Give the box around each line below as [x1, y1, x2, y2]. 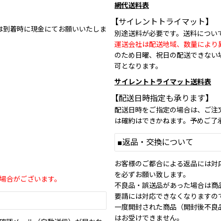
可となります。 [114, 62, 162, 71]
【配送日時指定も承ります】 [110, 94, 213, 104]
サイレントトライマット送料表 [114, 78, 211, 86]
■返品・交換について [117, 138, 193, 147]
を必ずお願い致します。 [114, 171, 190, 179]
